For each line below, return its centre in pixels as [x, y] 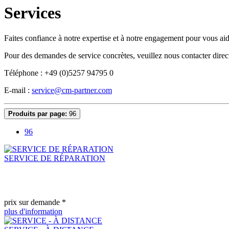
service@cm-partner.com [72, 90]
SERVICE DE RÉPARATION [55, 158]
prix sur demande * [35, 202]
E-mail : [18, 90]
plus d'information [33, 211]
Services [32, 13]
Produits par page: [38, 113]
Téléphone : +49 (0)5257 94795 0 [59, 73]
